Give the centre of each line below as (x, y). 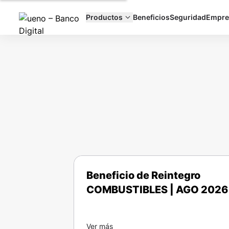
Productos (104, 17)
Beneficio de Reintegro (143, 175)
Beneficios (151, 17)
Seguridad (188, 17)
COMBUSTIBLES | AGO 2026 (157, 190)
